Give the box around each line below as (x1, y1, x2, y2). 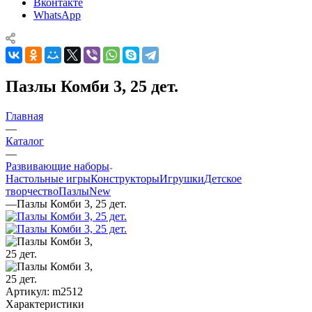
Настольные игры (6, 172, 91, 185)
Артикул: (6, 285, 49, 297)
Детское (204, 172, 242, 185)
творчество (6, 185, 58, 197)
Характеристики (6, 297, 84, 310)
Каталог (6, 134, 44, 147)
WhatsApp (33, 8, 81, 21)
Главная (6, 109, 43, 122)
